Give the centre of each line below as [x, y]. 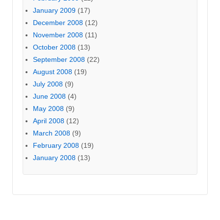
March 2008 [52, 133]
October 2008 [54, 47]
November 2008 [58, 35]
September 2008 [59, 59]
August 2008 [53, 71]
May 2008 [48, 108]
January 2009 [54, 10]
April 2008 [49, 121]
